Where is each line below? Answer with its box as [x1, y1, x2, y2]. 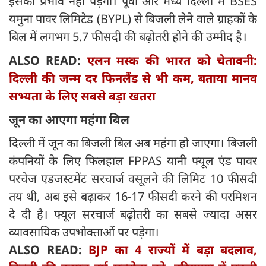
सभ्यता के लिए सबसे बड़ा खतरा [9, 88, 156, 104]
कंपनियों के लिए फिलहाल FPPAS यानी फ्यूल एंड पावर [9, 153, 257, 169]
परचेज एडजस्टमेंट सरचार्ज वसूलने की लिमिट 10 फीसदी [9, 170, 257, 187]
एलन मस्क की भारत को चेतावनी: [87, 52, 258, 69]
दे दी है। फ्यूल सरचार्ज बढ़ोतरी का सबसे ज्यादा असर [9, 206, 257, 223]
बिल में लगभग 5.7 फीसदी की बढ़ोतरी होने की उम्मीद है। [9, 28, 247, 45]
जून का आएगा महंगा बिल [9, 111, 129, 128]
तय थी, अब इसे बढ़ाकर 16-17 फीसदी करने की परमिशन [9, 188, 257, 205]
